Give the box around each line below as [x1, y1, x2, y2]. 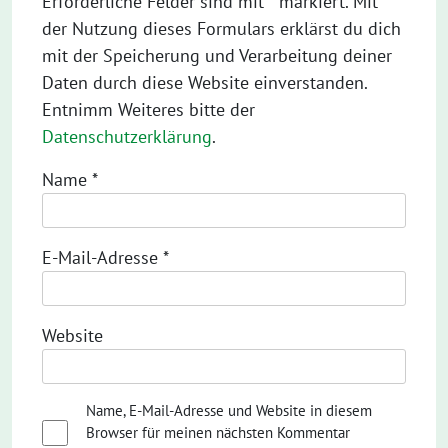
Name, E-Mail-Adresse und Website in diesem [85, 401, 372, 420]
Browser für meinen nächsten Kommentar [85, 423, 350, 442]
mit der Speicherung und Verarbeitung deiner [42, 44, 392, 67]
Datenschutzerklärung [42, 125, 212, 148]
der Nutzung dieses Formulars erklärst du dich [42, 17, 401, 40]
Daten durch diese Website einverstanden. [42, 71, 367, 94]
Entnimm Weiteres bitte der [42, 98, 255, 121]
